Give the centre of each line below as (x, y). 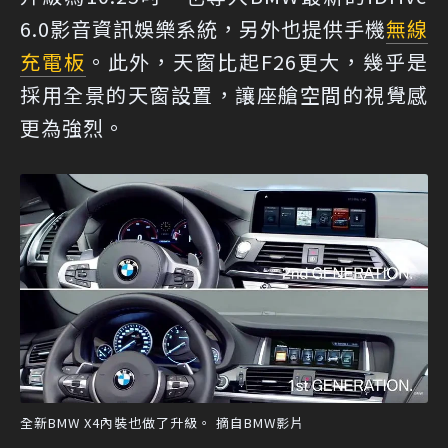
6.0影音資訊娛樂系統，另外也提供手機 (203, 28)
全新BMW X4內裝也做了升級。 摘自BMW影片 (162, 422)
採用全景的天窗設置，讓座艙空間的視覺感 (224, 94)
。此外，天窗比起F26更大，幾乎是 (257, 61)
